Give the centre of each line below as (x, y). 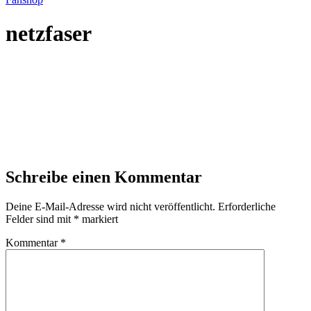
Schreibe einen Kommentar (104, 177)
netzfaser (49, 34)
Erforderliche (247, 206)
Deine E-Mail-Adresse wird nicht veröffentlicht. (110, 206)
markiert (99, 219)
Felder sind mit (40, 219)
